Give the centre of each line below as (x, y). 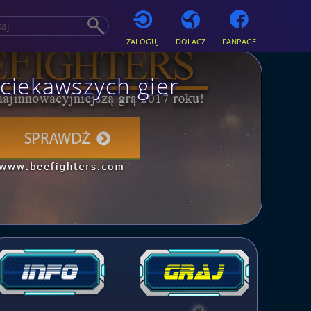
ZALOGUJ (142, 41)
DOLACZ (190, 41)
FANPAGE (239, 41)
